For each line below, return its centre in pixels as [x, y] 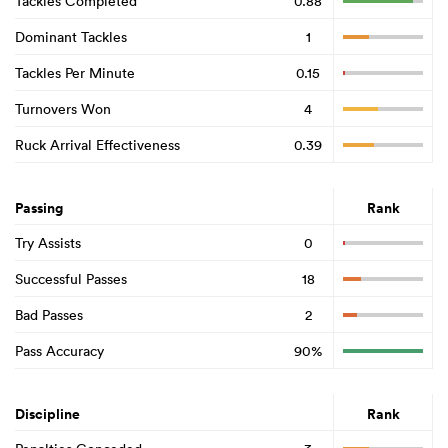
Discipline [47, 414]
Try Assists [48, 242]
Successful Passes [71, 278]
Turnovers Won [63, 108]
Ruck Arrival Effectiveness [97, 144]
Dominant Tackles [71, 36]
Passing [39, 208]
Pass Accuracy [59, 350]
